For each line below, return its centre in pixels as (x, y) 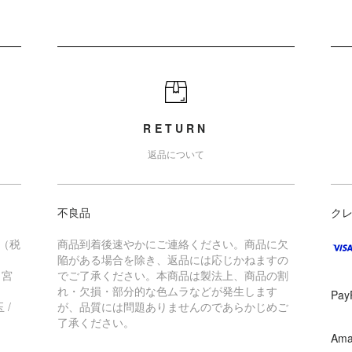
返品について (176, 153)
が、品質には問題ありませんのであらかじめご (172, 306)
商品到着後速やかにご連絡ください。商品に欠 (172, 243)
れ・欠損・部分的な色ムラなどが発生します (167, 290)
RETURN (176, 128)
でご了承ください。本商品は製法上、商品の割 (172, 275)
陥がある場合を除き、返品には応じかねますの (172, 259)
